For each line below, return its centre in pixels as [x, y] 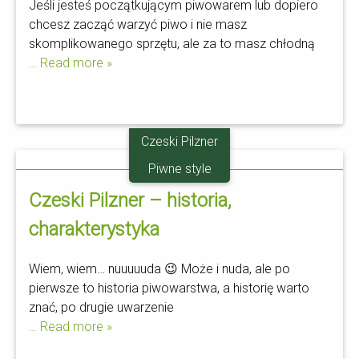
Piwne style [179, 168]
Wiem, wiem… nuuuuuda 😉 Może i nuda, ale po [159, 268]
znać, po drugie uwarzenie [101, 307]
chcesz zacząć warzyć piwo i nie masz [138, 24]
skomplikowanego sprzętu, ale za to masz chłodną [172, 43]
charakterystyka [94, 229]
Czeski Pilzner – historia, [130, 200]
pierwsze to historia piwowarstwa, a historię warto [169, 288]
